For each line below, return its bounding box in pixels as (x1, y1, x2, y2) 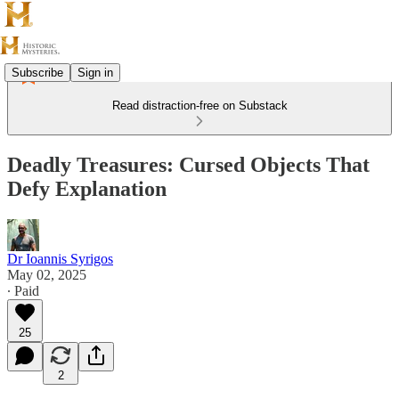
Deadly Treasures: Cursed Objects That (7, 152, 370, 176)
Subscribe (12, 65, 63, 79)
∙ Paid (7, 282, 39, 298)
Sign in (77, 65, 113, 79)
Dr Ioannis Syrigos (7, 250, 113, 266)
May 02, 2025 (7, 266, 86, 282)
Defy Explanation (7, 176, 167, 200)
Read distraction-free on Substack (111, 99, 288, 112)
